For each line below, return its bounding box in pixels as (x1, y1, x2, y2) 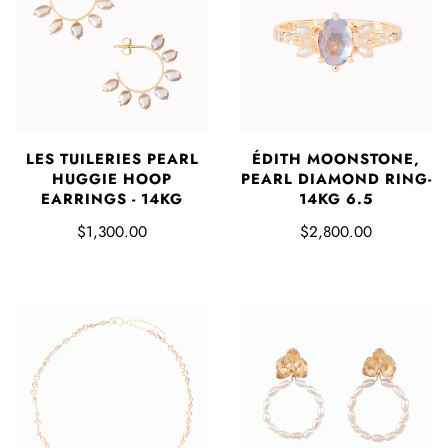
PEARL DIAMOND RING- (240, 167, 432, 190)
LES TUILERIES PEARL (25, 147, 199, 170)
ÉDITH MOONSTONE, (252, 147, 420, 170)
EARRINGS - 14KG (41, 187, 183, 210)
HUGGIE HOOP (52, 167, 172, 190)
